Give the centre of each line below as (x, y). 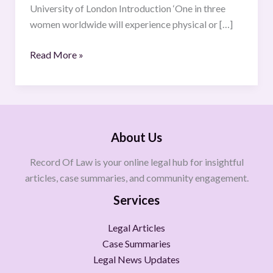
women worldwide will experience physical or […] (131, 24)
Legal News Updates (136, 259)
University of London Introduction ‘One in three (127, 8)
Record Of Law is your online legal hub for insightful (136, 162)
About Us (136, 137)
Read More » (56, 54)
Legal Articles (136, 228)
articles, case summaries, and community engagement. (136, 178)
